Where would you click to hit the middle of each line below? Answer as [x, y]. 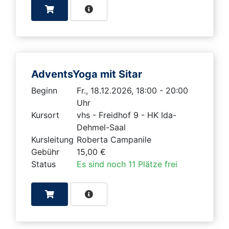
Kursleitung [52, 139]
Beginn [44, 90]
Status [43, 164]
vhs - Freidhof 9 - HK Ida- [127, 115]
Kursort [45, 115]
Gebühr [45, 152]
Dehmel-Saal [101, 127]
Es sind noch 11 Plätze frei [127, 164]
